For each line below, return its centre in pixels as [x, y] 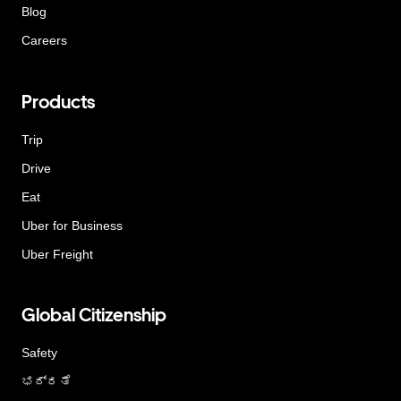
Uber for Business [72, 225]
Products [58, 102]
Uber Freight [57, 254]
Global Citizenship [94, 316]
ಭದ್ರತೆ [47, 382]
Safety [39, 353]
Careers [44, 41]
